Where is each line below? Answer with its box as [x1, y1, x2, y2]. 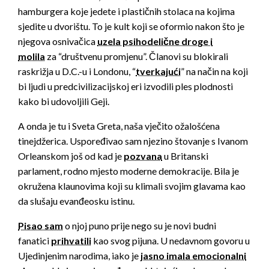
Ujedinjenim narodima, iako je [18, 250, 141, 262]
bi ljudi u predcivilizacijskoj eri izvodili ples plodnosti [18, 80, 233, 92]
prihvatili [51, 235, 91, 247]
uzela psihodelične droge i [97, 35, 213, 47]
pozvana [124, 150, 162, 162]
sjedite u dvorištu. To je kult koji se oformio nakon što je [18, 20, 244, 32]
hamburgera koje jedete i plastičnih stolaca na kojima [18, 5, 235, 17]
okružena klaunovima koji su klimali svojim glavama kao [18, 180, 246, 192]
